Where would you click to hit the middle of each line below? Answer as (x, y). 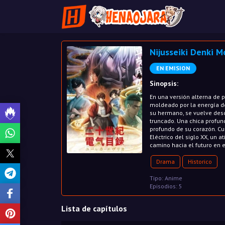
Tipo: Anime (166, 178)
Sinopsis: (164, 83)
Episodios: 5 (166, 186)
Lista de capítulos (94, 208)
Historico (200, 161)
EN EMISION (173, 68)
